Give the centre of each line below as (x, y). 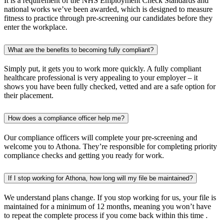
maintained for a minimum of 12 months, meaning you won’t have (108, 207)
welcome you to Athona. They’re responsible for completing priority (111, 147)
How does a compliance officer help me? (66, 118)
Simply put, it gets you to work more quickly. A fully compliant (103, 69)
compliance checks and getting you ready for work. (84, 156)
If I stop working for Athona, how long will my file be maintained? (100, 178)
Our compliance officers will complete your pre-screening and (101, 138)
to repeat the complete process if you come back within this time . (106, 216)
